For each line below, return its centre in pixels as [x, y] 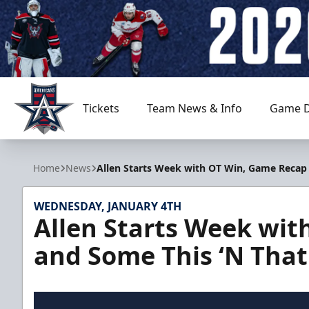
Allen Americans [55, 142]
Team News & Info [194, 108]
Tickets [101, 108]
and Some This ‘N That [171, 256]
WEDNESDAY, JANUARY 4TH [108, 206]
